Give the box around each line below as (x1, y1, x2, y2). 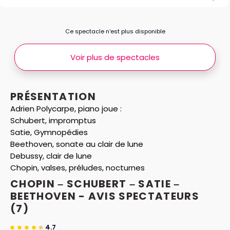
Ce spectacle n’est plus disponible (65, 27, 165, 35)
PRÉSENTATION (10, 89, 96, 104)
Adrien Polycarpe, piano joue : (10, 103, 124, 114)
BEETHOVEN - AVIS (10, 189, 119, 203)
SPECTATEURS (119, 189, 199, 203)
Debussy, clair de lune (10, 150, 92, 161)
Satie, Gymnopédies (10, 127, 88, 138)
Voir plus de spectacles (70, 52, 160, 63)
